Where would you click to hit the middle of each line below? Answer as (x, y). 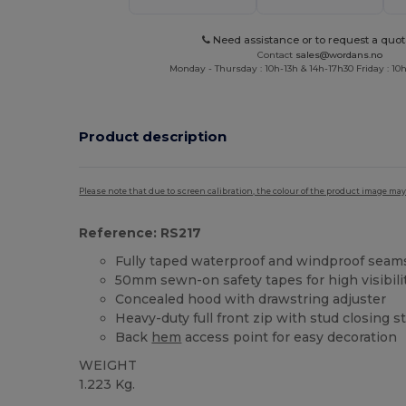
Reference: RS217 (140, 233)
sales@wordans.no (338, 55)
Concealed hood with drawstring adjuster (251, 299)
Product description (153, 136)
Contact (276, 55)
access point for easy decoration (290, 337)
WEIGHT (108, 365)
